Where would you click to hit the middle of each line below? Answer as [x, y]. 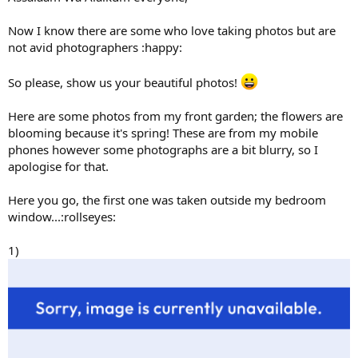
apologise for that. [58, 167]
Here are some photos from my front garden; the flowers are [175, 116]
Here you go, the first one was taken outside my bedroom [167, 200]
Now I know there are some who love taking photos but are [172, 31]
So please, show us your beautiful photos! [124, 83]
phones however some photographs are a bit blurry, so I [163, 150]
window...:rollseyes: [62, 217]
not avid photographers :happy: [95, 48]
